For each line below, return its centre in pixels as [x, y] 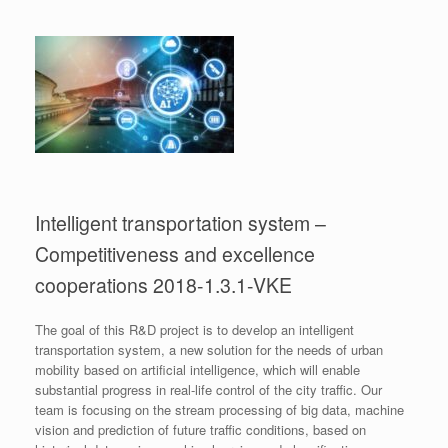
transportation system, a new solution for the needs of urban [209, 350]
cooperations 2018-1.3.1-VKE [163, 284]
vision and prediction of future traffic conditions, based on [200, 430]
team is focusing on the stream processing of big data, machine [219, 410]
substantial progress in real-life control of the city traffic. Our [208, 390]
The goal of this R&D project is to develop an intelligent [194, 330]
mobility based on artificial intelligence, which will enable [197, 370]
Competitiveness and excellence [175, 253]
